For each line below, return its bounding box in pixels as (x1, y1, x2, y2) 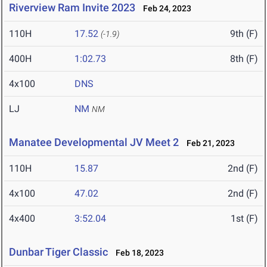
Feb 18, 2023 (110, 248, 164, 258)
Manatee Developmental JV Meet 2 (9, 136, 179, 149)
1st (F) (231, 213, 258, 225)
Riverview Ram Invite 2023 (9, 1, 135, 14)
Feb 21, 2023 (181, 138, 235, 148)
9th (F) (230, 28, 258, 40)
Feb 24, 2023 (138, 4, 191, 14)
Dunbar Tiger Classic (9, 246, 108, 259)
